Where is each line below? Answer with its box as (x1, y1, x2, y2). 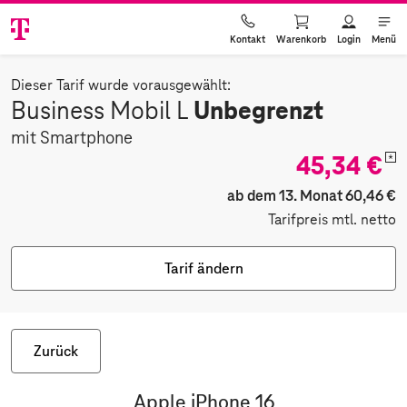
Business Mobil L (11, 98, 194, 125)
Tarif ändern (164, 261, 243, 277)
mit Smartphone (11, 129, 133, 148)
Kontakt (230, 33, 265, 45)
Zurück (34, 343, 78, 360)
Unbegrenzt (194, 94, 323, 126)
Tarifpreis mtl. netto (268, 212, 396, 228)
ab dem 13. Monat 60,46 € (227, 186, 396, 205)
